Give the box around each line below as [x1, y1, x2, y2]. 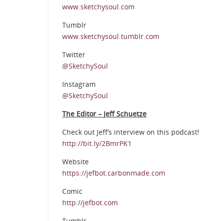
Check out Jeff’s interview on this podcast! [62, 127, 199, 137]
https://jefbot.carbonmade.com [62, 168, 165, 178]
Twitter [62, 50, 85, 60]
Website [62, 157, 89, 167]
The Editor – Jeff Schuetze [62, 109, 147, 119]
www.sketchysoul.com [62, 2, 135, 12]
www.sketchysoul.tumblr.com [62, 32, 159, 41]
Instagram [62, 79, 96, 89]
